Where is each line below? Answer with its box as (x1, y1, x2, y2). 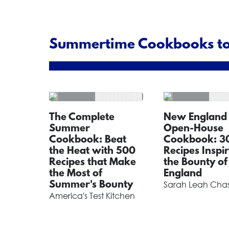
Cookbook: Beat (49, 134, 126, 146)
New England (163, 112, 227, 123)
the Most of (49, 168, 102, 179)
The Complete (49, 112, 114, 123)
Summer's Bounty (49, 179, 133, 191)
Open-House (163, 123, 223, 134)
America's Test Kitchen (49, 191, 135, 201)
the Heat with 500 (49, 146, 135, 157)
